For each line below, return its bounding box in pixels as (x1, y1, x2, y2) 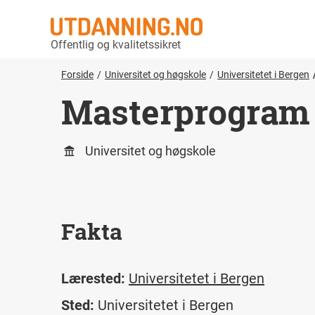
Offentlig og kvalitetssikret (51, 38, 181, 51)
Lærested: (61, 270, 125, 287)
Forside (61, 69, 94, 80)
